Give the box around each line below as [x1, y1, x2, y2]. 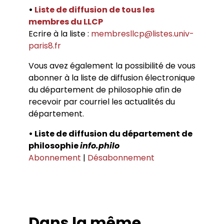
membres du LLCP [28, 16, 103, 27]
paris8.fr [28, 40, 61, 51]
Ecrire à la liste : [28, 28, 91, 39]
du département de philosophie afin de [28, 84, 181, 95]
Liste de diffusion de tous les [34, 4, 154, 15]
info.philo [79, 140, 119, 151]
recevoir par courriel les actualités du [28, 96, 175, 107]
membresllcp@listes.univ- [90, 28, 194, 39]
